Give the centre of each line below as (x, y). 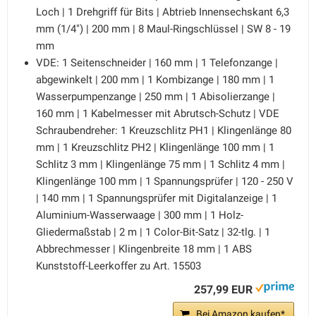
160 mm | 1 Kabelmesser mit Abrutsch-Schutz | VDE (158, 114)
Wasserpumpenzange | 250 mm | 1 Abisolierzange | (156, 97)
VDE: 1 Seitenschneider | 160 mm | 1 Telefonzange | (157, 63)
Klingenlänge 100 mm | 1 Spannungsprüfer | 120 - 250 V (165, 181)
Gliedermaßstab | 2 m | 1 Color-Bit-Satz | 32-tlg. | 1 (153, 232)
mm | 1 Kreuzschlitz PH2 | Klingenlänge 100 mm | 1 (155, 147)
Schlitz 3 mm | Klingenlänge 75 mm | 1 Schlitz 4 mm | (160, 164)
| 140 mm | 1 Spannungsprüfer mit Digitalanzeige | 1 (157, 198)
